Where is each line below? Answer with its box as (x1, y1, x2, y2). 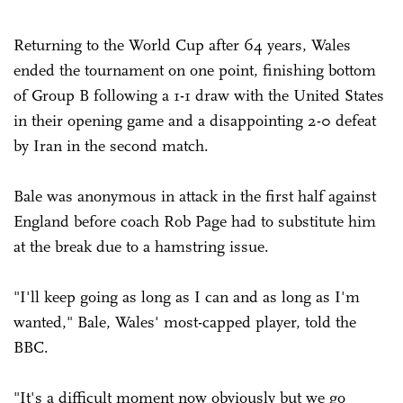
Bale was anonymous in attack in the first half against (13, 186, 376, 206)
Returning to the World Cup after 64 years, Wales (13, 35, 351, 55)
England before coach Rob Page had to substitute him (13, 211, 376, 231)
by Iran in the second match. (13, 136, 209, 156)
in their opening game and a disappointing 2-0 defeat (13, 111, 376, 130)
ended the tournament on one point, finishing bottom (13, 60, 376, 80)
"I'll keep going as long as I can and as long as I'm (13, 287, 360, 307)
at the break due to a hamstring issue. (13, 237, 269, 256)
